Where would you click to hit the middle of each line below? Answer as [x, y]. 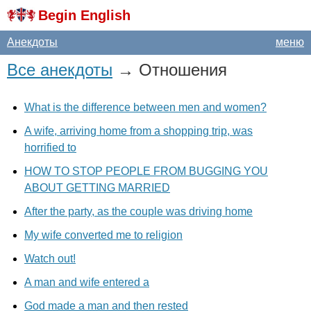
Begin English [84, 15]
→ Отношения [170, 70]
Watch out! [50, 259]
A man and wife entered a [87, 282]
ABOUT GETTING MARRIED [97, 188]
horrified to [50, 148]
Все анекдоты [60, 70]
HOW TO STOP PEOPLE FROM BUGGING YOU [146, 171]
